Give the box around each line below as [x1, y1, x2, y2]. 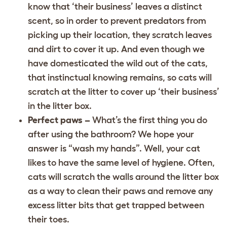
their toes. [28, 214, 69, 224]
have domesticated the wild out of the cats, [28, 58, 208, 68]
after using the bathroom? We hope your [28, 129, 194, 139]
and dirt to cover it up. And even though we [28, 44, 205, 54]
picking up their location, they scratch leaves [28, 29, 212, 40]
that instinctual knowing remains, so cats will [28, 72, 212, 83]
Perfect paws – [28, 115, 92, 125]
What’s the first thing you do [92, 115, 207, 125]
